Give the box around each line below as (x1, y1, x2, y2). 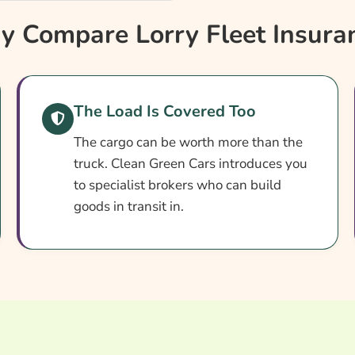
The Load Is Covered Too (74, 101, 256, 123)
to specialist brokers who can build (74, 176, 281, 195)
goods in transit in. (74, 197, 184, 216)
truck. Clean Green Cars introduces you (74, 155, 307, 174)
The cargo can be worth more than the (74, 133, 303, 152)
